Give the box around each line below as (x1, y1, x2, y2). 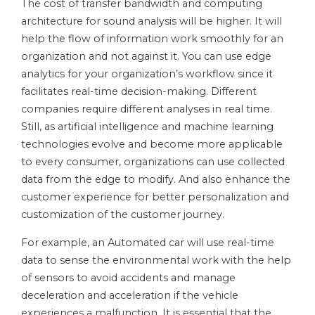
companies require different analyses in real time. (21, 103, 272, 116)
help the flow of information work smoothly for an (21, 32, 283, 46)
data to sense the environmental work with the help (21, 254, 291, 267)
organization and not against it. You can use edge (21, 50, 271, 63)
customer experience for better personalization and (21, 191, 289, 204)
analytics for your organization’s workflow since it (21, 67, 273, 81)
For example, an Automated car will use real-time (21, 236, 274, 250)
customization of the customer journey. (21, 208, 224, 221)
